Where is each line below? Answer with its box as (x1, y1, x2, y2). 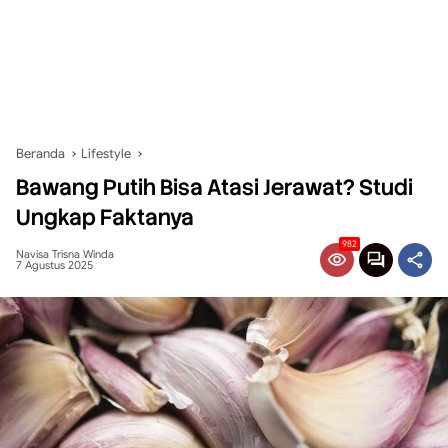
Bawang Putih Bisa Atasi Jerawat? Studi (16, 173, 413, 202)
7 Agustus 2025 (16, 258, 93, 272)
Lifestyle (81, 145, 131, 162)
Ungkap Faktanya (16, 203, 194, 232)
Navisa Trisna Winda (16, 247, 114, 261)
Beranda (16, 145, 65, 162)
